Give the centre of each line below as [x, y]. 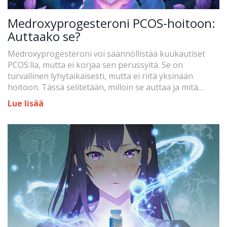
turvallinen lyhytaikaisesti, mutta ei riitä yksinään [100, 76]
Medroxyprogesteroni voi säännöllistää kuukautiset [106, 53]
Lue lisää [26, 103]
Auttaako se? [44, 36]
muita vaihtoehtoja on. [50, 98]
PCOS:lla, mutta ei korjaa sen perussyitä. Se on [95, 65]
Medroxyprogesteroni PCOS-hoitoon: [111, 23]
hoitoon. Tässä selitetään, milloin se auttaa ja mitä [103, 87]
